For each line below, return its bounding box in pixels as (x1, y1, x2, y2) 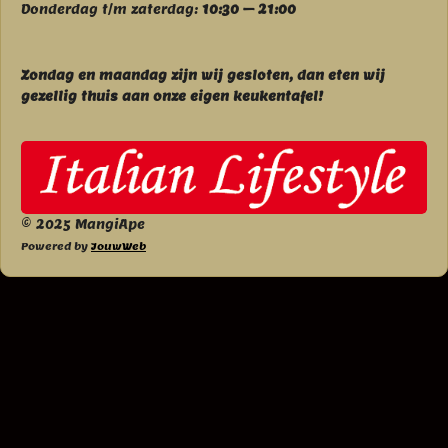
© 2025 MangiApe (21, 217, 145, 233)
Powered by (21, 240, 91, 254)
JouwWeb (91, 240, 146, 254)
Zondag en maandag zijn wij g (21, 67, 236, 83)
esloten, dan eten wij (236, 67, 385, 83)
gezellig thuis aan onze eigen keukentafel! (21, 88, 324, 104)
